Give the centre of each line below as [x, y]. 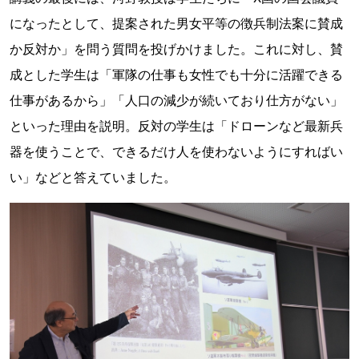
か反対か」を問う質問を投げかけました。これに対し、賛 [176, 49]
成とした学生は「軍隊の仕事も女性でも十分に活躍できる [176, 75]
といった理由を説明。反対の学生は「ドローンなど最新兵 [176, 126]
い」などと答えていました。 [93, 177]
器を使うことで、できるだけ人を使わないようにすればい [176, 152]
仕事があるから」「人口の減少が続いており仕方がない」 [176, 101]
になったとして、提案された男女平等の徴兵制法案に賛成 [176, 24]
